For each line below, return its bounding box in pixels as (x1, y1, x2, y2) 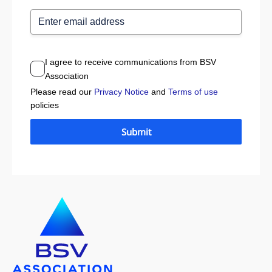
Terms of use (168, 86, 218, 97)
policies (30, 100, 59, 110)
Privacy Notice (94, 86, 149, 97)
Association (44, 70, 89, 81)
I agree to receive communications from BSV (44, 56, 216, 67)
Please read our (30, 86, 94, 97)
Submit (121, 125, 151, 138)
